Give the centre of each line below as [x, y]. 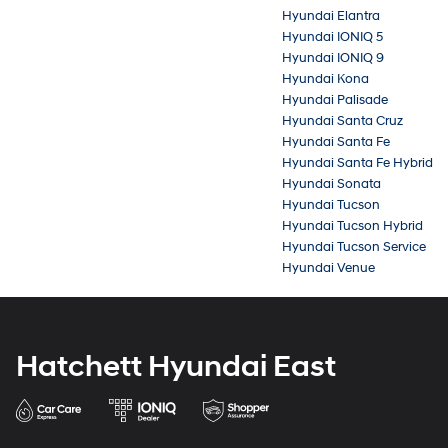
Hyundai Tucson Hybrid [352, 225]
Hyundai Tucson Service [354, 246]
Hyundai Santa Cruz [342, 120]
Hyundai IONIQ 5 [332, 36]
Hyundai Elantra [331, 15]
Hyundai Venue [328, 267]
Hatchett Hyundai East [176, 366]
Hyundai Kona [325, 78]
